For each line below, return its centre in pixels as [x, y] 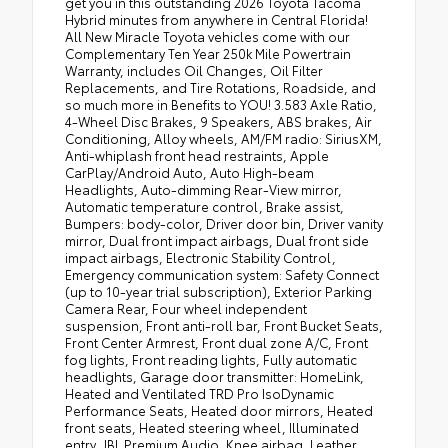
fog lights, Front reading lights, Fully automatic [211, 358]
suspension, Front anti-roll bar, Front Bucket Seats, [224, 324]
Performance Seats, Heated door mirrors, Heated [219, 409]
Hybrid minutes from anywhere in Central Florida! [216, 18]
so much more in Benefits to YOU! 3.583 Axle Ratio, [221, 103]
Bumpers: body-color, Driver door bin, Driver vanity [224, 222]
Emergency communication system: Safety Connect [222, 273]
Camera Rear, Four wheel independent [186, 307]
